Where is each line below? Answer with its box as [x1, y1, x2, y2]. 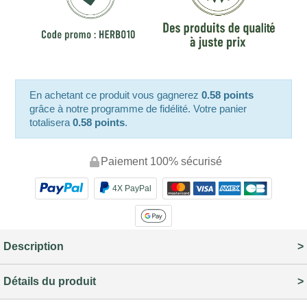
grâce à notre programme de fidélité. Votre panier [29, 103, 247, 115]
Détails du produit [3, 275, 96, 287]
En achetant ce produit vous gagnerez [29, 89, 202, 101]
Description [3, 240, 64, 252]
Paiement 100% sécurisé [100, 156, 222, 168]
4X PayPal [112, 183, 151, 193]
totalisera [29, 116, 73, 129]
